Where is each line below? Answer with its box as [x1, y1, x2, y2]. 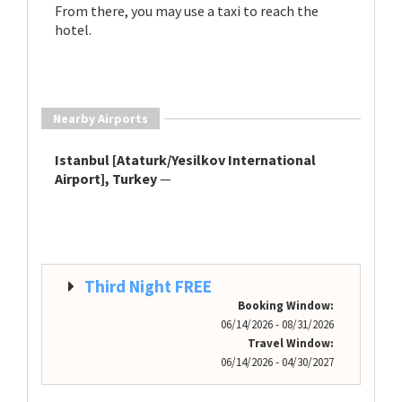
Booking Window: [238, 298, 334, 313]
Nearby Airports [53, 110, 148, 127]
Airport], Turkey [55, 170, 157, 188]
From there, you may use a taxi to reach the [55, 2, 319, 20]
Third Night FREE [84, 275, 212, 297]
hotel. [55, 21, 92, 39]
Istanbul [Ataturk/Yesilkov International [55, 151, 316, 169]
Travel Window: [248, 336, 334, 351]
